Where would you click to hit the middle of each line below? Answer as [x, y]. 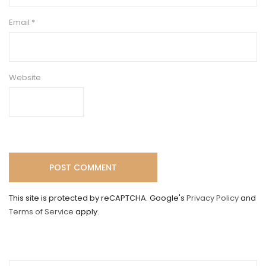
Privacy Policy [213, 198]
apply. [86, 212]
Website [25, 78]
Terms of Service [41, 212]
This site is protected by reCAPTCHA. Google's [98, 198]
